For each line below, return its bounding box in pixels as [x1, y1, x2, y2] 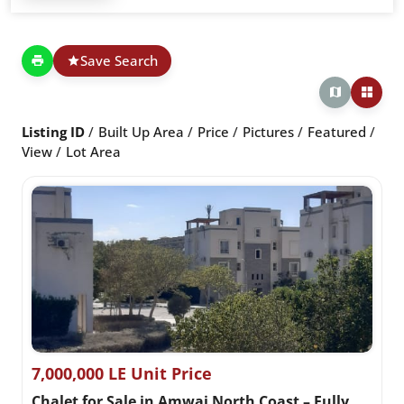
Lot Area [66, 142, 121, 161]
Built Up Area [98, 122, 184, 141]
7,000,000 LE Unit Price [32, 362, 212, 384]
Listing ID [22, 122, 85, 141]
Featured [308, 122, 366, 141]
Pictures [243, 122, 294, 141]
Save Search [80, 51, 158, 70]
